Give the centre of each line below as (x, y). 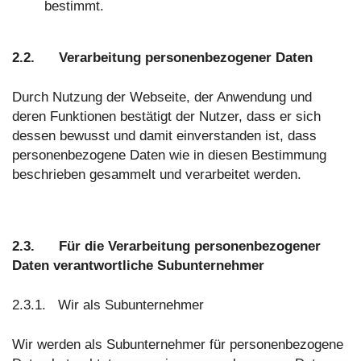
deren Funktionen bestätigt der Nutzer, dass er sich (166, 117)
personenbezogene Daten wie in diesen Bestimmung (169, 156)
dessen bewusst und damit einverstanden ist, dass (164, 136)
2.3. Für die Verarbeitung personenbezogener (166, 247)
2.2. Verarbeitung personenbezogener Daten (162, 58)
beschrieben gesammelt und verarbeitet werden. (157, 175)
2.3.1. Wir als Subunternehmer (108, 305)
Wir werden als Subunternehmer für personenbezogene (178, 345)
